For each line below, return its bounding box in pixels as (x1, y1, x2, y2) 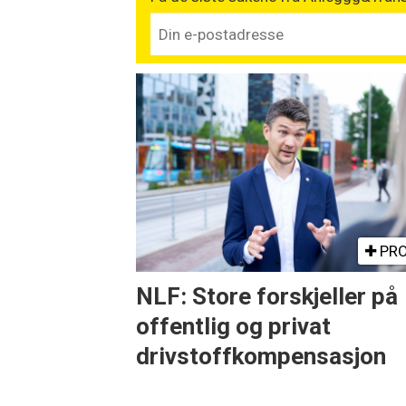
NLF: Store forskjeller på (136, 283, 399, 311)
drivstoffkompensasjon (136, 343, 387, 371)
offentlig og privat (136, 313, 332, 341)
